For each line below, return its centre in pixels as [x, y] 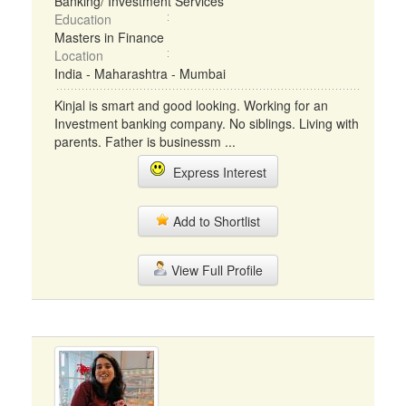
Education [83, 19]
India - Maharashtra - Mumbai [140, 73]
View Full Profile [215, 270]
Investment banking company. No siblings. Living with [207, 123]
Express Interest [216, 172]
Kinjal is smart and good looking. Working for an [191, 105]
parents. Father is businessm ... [145, 141]
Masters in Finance [109, 37]
